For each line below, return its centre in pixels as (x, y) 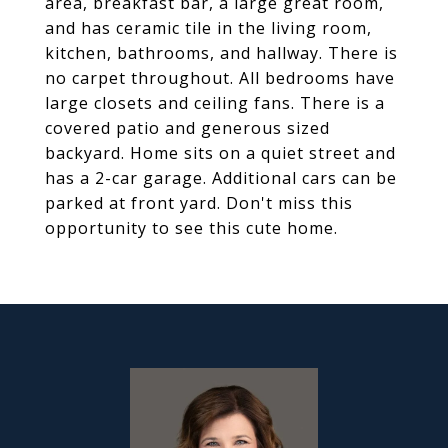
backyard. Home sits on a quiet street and (220, 153)
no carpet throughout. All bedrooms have (220, 78)
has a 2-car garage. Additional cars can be (221, 178)
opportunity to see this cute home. (191, 228)
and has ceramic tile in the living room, (208, 28)
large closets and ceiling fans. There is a (215, 103)
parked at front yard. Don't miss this (199, 203)
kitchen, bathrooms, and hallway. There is (221, 53)
